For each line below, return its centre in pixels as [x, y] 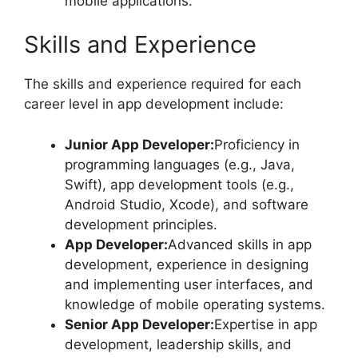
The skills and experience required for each [163, 84]
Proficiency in [257, 144]
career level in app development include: [154, 104]
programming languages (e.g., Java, [180, 164]
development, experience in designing [187, 264]
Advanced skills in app [240, 244]
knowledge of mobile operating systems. [195, 304]
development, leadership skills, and [178, 344]
